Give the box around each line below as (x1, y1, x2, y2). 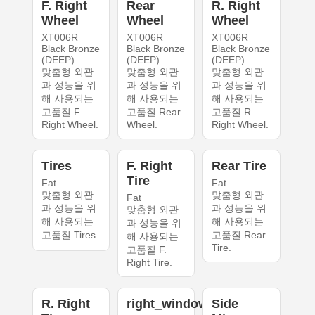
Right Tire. (126, 257, 172, 269)
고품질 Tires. (41, 229, 98, 241)
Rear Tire (212, 159, 267, 174)
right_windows (126, 297, 215, 311)
